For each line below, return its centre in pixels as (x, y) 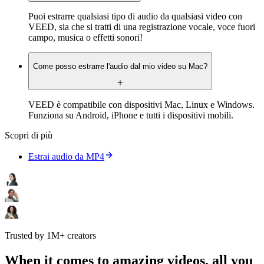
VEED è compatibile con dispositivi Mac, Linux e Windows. (141, 104)
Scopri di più (29, 135)
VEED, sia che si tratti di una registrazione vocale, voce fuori (142, 27)
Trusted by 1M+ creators (50, 235)
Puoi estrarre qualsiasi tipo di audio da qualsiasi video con (135, 16)
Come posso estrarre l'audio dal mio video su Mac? (120, 67)
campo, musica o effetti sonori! (85, 37)
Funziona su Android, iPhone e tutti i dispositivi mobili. (131, 115)
